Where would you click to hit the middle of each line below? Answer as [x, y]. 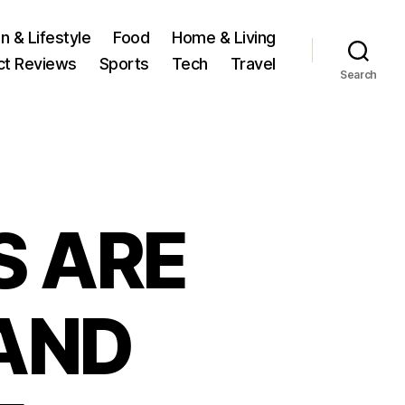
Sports [124, 63]
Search [358, 74]
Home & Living [224, 37]
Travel [253, 63]
